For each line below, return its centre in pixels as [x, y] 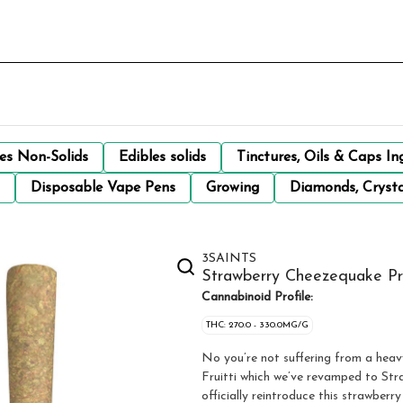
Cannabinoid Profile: [257, 297]
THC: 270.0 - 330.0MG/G [257, 325]
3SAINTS [229, 259]
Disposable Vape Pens [103, 188]
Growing [233, 188]
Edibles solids [162, 157]
